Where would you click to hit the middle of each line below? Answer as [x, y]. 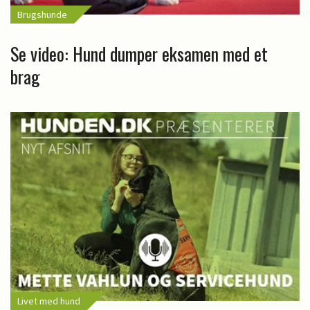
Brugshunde [42, 15]
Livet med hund [49, 301]
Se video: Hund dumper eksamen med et [139, 54]
